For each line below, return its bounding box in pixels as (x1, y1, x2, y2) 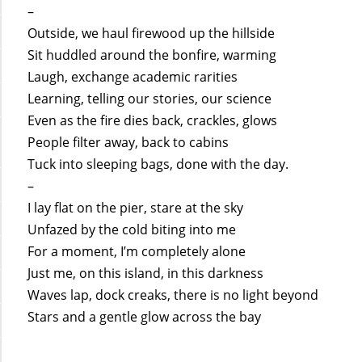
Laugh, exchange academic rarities (27, 67, 238, 86)
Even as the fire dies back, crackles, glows (27, 111, 278, 129)
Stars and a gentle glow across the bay (27, 307, 262, 326)
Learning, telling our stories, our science (27, 89, 272, 107)
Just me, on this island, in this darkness (27, 263, 264, 282)
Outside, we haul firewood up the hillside (27, 23, 276, 42)
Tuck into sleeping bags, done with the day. (27, 154, 289, 173)
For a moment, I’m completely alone (27, 242, 246, 260)
